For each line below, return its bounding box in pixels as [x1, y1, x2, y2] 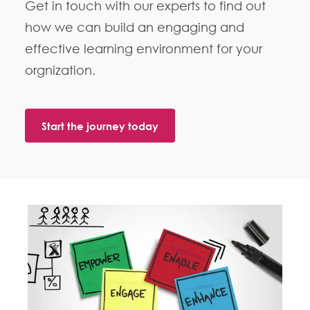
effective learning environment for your [24, 42, 262, 57]
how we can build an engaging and [24, 20, 244, 35]
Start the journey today [41, 120, 158, 133]
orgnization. [24, 63, 95, 78]
